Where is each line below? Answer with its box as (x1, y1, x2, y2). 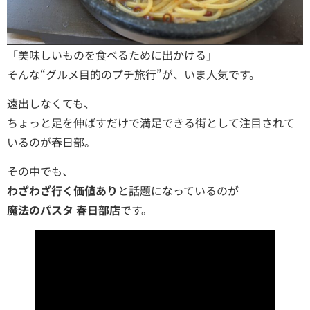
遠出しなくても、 (7, 95, 95, 112)
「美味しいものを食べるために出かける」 (7, 46, 217, 63)
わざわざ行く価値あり (7, 182, 118, 199)
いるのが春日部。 (7, 134, 95, 151)
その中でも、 (7, 163, 73, 180)
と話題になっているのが (118, 182, 239, 199)
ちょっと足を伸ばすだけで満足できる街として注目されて (7, 114, 295, 131)
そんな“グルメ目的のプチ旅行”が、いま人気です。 (7, 65, 260, 82)
